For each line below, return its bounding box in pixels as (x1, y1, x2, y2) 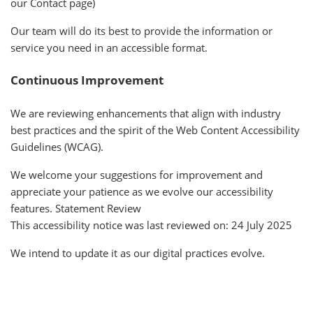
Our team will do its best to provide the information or (10, 24, 272, 38)
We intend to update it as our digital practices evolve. (10, 246, 265, 260)
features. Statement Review (10, 201, 141, 215)
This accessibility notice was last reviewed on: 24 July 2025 (10, 218, 292, 232)
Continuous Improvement (10, 72, 163, 88)
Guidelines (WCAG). (10, 140, 103, 154)
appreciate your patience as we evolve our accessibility (10, 184, 273, 198)
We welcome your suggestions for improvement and (10, 168, 263, 182)
